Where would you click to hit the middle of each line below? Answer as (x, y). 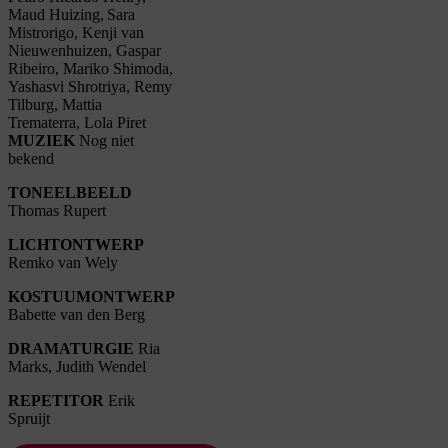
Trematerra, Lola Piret (79, 122)
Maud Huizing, (56, 14)
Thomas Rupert (57, 210)
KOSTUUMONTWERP (91, 296)
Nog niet (104, 140)
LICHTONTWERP (76, 244)
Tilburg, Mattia (55, 104)
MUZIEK (41, 140)
